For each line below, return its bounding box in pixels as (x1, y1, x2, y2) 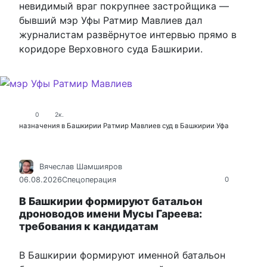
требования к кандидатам (19, 220, 159, 233)
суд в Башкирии (162, 121, 215, 130)
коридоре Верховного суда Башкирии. (19, 43, 203, 55)
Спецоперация (62, 175, 116, 185)
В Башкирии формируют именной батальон (19, 249, 225, 262)
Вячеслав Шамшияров (39, 162, 122, 172)
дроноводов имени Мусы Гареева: (19, 207, 202, 221)
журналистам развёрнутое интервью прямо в (19, 29, 237, 41)
